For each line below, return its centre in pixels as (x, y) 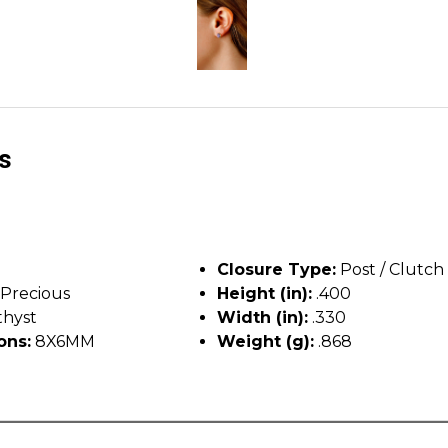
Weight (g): (265, 341)
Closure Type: (276, 269)
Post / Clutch (390, 269)
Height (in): (264, 293)
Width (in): (262, 317)
